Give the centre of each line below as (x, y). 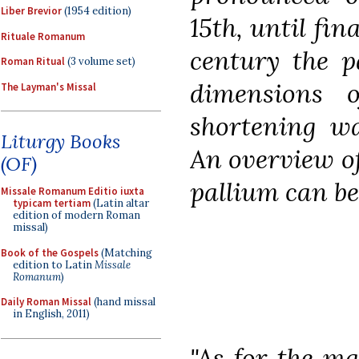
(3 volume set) (100, 61)
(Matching (125, 252)
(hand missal (123, 302)
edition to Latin (54, 264)
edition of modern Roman (77, 215)
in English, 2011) (51, 314)
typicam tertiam (52, 203)
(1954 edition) (97, 11)
